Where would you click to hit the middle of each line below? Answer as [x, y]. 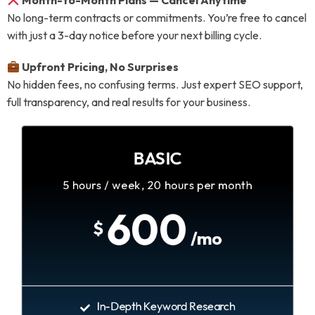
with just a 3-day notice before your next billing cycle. [134, 36]
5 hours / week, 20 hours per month [157, 185]
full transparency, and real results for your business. [129, 102]
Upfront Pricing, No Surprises [101, 67]
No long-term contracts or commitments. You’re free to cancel [157, 18]
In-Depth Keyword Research [166, 306]
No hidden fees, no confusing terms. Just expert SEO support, [155, 85]
